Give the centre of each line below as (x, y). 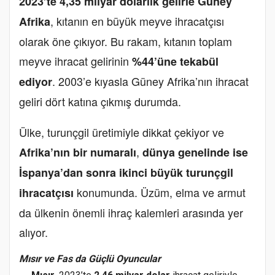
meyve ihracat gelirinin (76, 61)
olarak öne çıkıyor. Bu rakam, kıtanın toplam (126, 41)
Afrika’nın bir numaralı (78, 152)
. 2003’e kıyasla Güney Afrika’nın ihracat (150, 81)
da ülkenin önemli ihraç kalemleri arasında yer (131, 212)
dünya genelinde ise (195, 152)
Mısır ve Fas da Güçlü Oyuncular (90, 259)
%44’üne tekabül (175, 61)
